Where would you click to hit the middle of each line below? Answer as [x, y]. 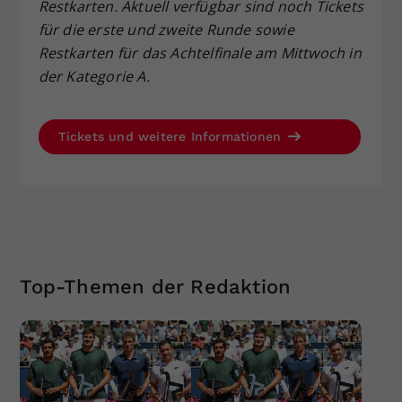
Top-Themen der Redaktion [156, 286]
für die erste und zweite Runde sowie [166, 29]
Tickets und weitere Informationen [172, 136]
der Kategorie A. [94, 76]
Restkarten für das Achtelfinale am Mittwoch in [200, 52]
